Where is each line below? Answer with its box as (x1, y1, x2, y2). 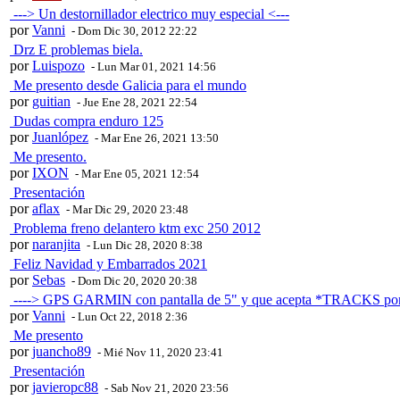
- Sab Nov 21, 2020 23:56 (102, 381, 229, 396)
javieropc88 (32, 379, 98, 396)
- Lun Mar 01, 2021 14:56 (88, 60, 216, 74)
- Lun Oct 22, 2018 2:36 (69, 310, 187, 324)
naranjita (32, 237, 80, 253)
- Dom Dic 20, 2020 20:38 (69, 274, 197, 288)
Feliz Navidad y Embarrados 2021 (10, 256, 207, 272)
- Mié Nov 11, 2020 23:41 (95, 346, 223, 360)
